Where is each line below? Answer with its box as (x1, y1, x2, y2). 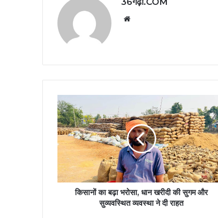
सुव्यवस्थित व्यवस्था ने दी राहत (99, 198, 183, 208)
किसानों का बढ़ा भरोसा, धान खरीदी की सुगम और (75, 187, 208, 197)
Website (132, 13, 160, 23)
